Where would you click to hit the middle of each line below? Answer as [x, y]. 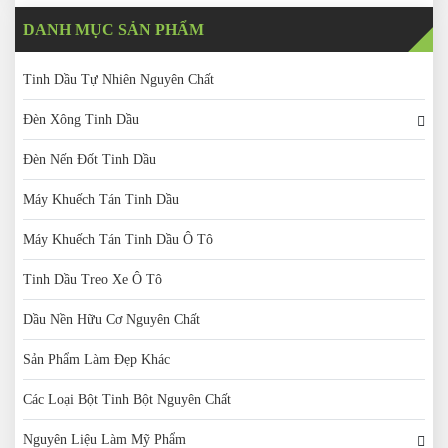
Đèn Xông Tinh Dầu [81, 119]
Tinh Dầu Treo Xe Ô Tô [92, 279]
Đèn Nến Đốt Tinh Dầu [89, 159]
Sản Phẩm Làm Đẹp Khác [96, 359]
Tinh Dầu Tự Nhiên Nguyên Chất [118, 79]
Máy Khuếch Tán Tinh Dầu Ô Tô [118, 239]
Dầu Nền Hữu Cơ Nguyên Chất [111, 319]
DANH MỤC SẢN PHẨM [113, 29]
